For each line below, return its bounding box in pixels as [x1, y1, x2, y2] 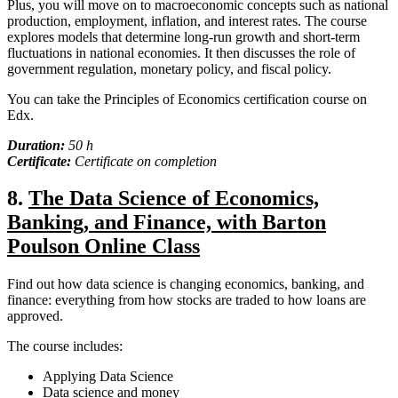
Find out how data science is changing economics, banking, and [7, 276, 364, 292]
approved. [7, 308, 63, 324]
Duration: [7, 137, 68, 153]
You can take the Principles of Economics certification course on [7, 91, 367, 107]
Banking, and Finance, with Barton [7, 211, 326, 235]
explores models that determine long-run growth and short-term [7, 28, 360, 44]
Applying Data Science [43, 369, 173, 385]
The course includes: [7, 338, 123, 354]
